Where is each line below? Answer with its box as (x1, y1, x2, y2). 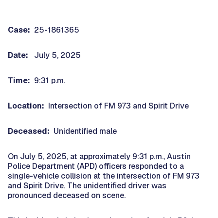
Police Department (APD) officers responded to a (8, 161, 184, 171)
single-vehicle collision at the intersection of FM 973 (8, 170, 200, 181)
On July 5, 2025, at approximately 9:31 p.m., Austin (8, 151, 191, 162)
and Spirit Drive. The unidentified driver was (8, 180, 166, 191)
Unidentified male (50, 126, 117, 136)
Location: (8, 100, 44, 111)
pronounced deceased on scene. (8, 190, 126, 200)
